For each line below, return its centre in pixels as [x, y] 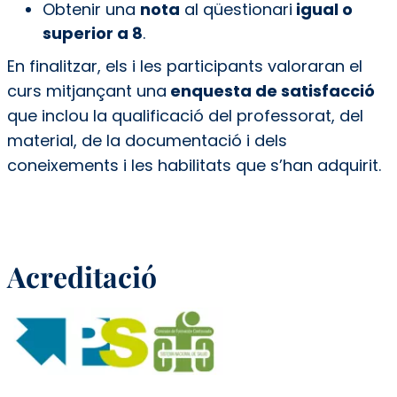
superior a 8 [92, 33]
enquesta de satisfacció [270, 90]
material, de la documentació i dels [147, 140]
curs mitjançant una [86, 90]
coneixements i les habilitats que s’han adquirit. [194, 165]
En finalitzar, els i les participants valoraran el [184, 66]
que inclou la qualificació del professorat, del [185, 115]
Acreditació [82, 276]
